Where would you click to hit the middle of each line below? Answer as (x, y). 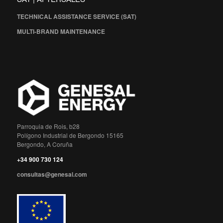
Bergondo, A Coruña (45, 144)
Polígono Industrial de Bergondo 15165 (70, 135)
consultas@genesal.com (52, 174)
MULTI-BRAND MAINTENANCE (61, 31)
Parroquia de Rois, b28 (48, 126)
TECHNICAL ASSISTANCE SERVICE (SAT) (76, 16)
